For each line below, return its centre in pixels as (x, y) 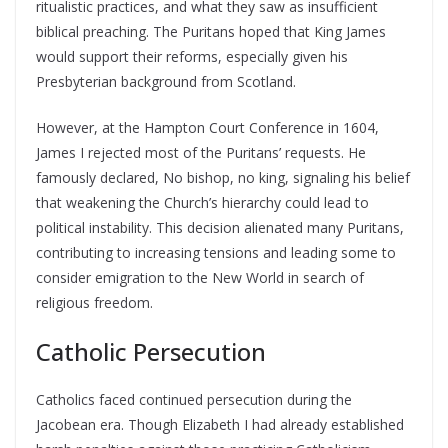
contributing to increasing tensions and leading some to (216, 252)
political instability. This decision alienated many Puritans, (220, 227)
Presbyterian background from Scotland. (166, 81)
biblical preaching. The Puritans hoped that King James (211, 31)
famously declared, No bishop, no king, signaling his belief (223, 177)
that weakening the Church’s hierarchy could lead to (202, 202)
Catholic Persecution (151, 351)
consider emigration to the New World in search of (200, 277)
